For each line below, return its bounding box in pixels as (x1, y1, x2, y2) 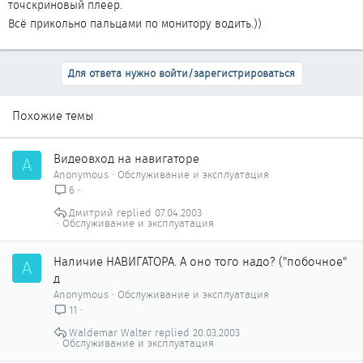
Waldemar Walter (68, 325, 152, 341)
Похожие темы (12, 107, 94, 125)
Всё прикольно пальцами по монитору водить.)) (8, 15, 262, 32)
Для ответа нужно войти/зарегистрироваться (67, 66, 295, 81)
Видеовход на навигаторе (53, 150, 199, 168)
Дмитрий (68, 205, 113, 221)
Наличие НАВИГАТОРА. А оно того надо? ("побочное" (53, 253, 347, 271)
